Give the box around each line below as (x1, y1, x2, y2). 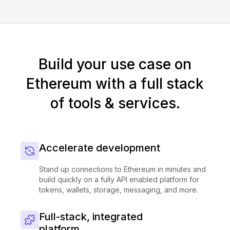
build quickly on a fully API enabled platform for (39, 175, 199, 184)
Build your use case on (39, 55, 191, 73)
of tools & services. (50, 94, 180, 112)
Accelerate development (39, 142, 160, 154)
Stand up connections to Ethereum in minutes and (39, 165, 206, 174)
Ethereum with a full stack (26, 75, 204, 92)
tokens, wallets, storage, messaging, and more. (39, 185, 198, 194)
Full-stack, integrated (39, 210, 143, 223)
